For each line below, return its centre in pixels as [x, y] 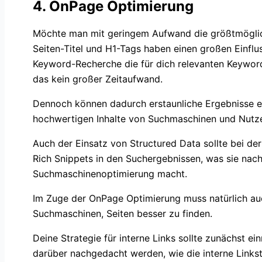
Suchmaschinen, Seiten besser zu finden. [123, 213]
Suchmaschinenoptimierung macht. [110, 173]
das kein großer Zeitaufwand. [98, 79]
